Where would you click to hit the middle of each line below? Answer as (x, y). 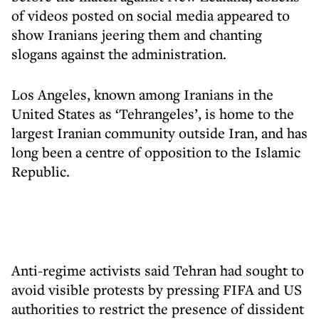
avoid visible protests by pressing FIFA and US (157, 289)
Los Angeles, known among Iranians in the (142, 94)
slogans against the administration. (119, 54)
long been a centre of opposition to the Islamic (156, 152)
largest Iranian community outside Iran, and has (159, 133)
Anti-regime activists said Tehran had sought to (158, 270)
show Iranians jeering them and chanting (137, 35)
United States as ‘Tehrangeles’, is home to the (153, 114)
